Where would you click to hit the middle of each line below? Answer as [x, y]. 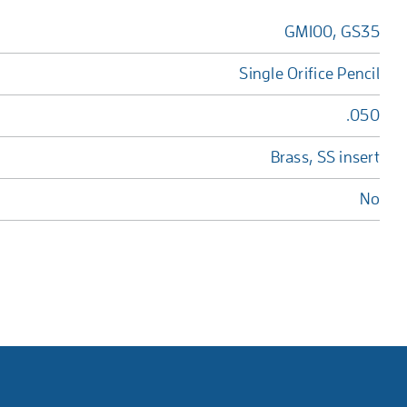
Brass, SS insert [325, 157]
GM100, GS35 [332, 32]
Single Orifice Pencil [309, 74]
